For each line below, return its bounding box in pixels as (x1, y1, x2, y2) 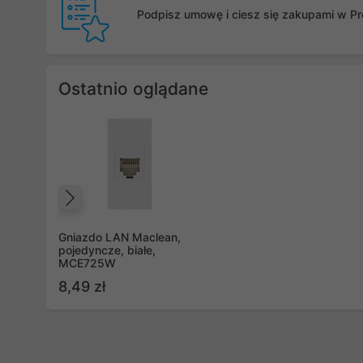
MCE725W (58, 256, 116, 271)
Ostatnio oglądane (58, 79, 208, 100)
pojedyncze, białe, (58, 243, 156, 258)
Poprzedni (74, 199, 190, 229)
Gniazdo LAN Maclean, (58, 230, 181, 245)
